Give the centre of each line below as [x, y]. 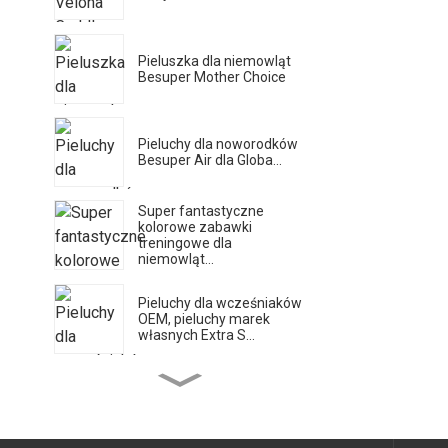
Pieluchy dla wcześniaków [220, 302]
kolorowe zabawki [195, 227]
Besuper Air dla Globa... [210, 159]
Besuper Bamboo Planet [215, 385]
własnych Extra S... [197, 334]
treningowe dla [185, 243]
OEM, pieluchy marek [204, 318]
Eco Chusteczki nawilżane [220, 401]
